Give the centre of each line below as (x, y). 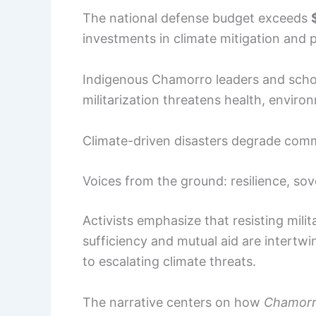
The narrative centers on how (173, 303)
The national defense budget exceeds (197, 18)
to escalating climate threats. (169, 262)
